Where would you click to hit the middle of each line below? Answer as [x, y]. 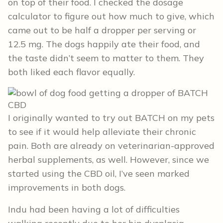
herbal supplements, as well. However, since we [109, 160]
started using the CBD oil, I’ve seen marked [99, 174]
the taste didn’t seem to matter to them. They [106, 58]
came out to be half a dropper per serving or [102, 30]
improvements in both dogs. [67, 188]
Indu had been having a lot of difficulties [94, 210]
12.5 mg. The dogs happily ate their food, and [104, 44]
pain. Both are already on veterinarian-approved [111, 146]
